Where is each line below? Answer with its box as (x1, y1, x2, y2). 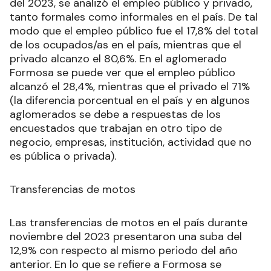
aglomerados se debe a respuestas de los (10, 106, 221, 122)
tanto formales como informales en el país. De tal (10, 9, 258, 24)
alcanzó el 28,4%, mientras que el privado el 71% (10, 79, 250, 94)
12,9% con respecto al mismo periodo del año (10, 243, 238, 258)
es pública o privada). (10, 148, 116, 163)
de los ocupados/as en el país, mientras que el (10, 37, 241, 52)
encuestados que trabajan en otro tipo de (10, 120, 222, 135)
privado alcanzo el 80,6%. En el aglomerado (10, 51, 227, 66)
